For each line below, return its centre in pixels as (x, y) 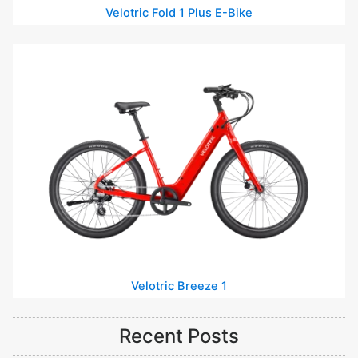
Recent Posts (179, 336)
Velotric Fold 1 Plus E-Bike (179, 12)
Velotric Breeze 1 (179, 286)
